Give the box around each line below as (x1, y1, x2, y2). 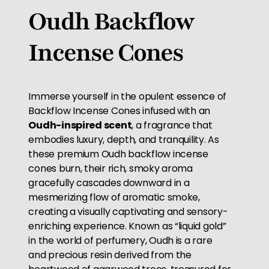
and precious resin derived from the (28, 247, 192, 262)
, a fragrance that (131, 118, 213, 132)
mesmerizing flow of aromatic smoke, (28, 190, 200, 204)
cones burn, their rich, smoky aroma (28, 161, 193, 175)
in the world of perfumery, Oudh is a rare (28, 233, 213, 247)
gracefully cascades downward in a (28, 175, 190, 190)
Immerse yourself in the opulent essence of (28, 89, 227, 103)
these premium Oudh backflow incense (28, 147, 208, 161)
